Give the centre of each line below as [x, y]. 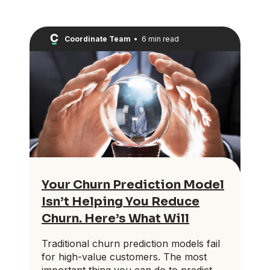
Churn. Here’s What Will [115, 218]
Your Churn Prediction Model [133, 184]
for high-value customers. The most [124, 256]
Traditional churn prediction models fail [131, 243]
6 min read [160, 39]
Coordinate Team [98, 39]
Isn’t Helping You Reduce [121, 201]
